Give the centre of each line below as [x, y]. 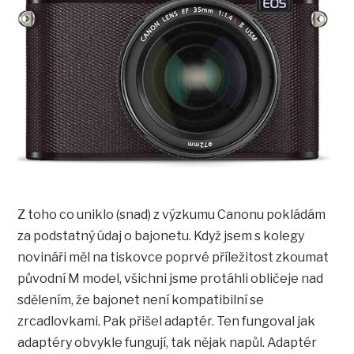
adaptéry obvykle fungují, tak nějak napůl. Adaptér [168, 343]
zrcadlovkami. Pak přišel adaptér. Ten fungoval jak [167, 322]
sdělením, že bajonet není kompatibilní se [141, 300]
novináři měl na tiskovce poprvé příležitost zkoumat [173, 258]
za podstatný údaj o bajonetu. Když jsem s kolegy [161, 236]
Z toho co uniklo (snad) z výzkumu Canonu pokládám [172, 215]
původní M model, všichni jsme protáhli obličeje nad [171, 279]
